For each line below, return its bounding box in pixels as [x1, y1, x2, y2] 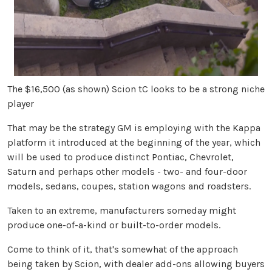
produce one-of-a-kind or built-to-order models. [7, 219, 220, 231]
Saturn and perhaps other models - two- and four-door [7, 166, 247, 178]
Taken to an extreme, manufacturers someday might [7, 205, 236, 217]
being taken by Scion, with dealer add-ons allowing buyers [7, 258, 265, 270]
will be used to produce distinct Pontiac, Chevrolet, [7, 151, 234, 163]
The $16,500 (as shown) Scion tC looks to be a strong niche [7, 83, 265, 95]
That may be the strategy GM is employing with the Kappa [7, 122, 260, 134]
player [7, 98, 34, 110]
